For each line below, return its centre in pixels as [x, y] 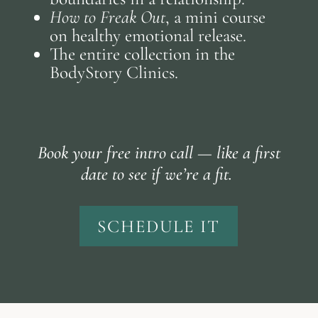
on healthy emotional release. [148, 36]
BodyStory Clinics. [114, 73]
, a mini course [215, 17]
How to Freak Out [107, 17]
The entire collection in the [142, 54]
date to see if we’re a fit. [159, 174]
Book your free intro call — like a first [159, 153]
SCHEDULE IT [159, 226]
